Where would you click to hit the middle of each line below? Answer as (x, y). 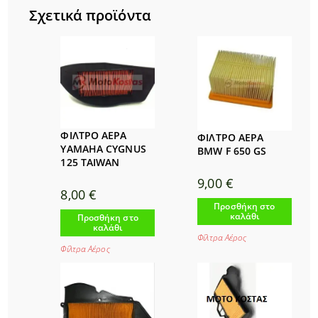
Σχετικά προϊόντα (90, 16)
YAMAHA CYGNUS (103, 149)
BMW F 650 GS (232, 150)
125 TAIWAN (90, 163)
